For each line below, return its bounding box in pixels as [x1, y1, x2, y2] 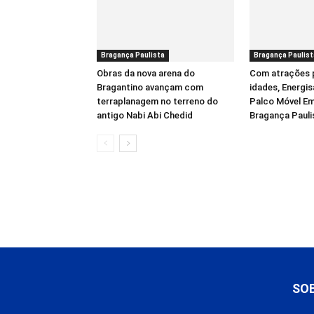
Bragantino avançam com [97, 81, 203, 93]
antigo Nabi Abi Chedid [97, 109, 193, 121]
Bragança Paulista [101, 50, 165, 59]
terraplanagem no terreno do [97, 95, 218, 107]
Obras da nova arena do [97, 67, 195, 78]
